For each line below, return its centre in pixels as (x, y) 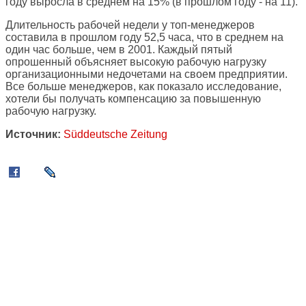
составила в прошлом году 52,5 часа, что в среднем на (144, 38)
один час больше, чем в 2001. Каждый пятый (119, 50)
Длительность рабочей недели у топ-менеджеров (130, 25)
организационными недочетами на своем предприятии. (147, 74)
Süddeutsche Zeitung (115, 135)
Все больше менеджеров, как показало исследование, (143, 87)
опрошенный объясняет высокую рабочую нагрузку (136, 62)
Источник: (33, 135)
